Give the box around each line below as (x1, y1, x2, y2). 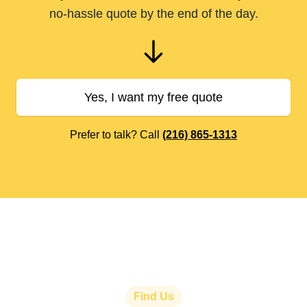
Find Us (133, 291, 174, 303)
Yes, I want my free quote (84, 90, 223, 105)
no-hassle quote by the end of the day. (49, 7, 258, 21)
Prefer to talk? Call (70, 129, 162, 141)
